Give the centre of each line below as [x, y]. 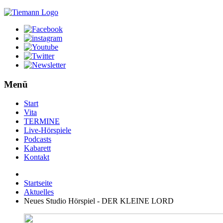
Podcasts [38, 139]
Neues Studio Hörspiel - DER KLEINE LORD [99, 201]
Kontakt [37, 157]
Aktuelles [39, 192]
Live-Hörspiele [48, 130]
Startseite [38, 183]
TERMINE [42, 121]
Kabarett [37, 148]
